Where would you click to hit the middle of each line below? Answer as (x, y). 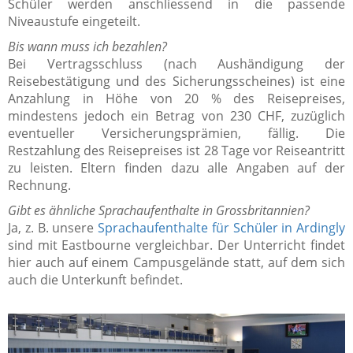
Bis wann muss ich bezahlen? (87, 47)
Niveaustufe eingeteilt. (74, 22)
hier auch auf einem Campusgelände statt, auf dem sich (176, 263)
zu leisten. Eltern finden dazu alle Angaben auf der (176, 168)
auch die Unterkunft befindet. (95, 280)
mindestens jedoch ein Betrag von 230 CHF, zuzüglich (176, 116)
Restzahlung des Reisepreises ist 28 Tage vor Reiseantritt (176, 151)
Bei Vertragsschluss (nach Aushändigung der (176, 64)
